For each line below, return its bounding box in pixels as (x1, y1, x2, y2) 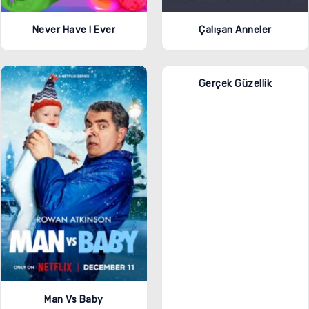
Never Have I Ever (32, 23, 116, 36)
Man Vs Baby (44, 294, 103, 306)
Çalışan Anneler (199, 23, 272, 36)
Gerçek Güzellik (198, 77, 272, 90)
